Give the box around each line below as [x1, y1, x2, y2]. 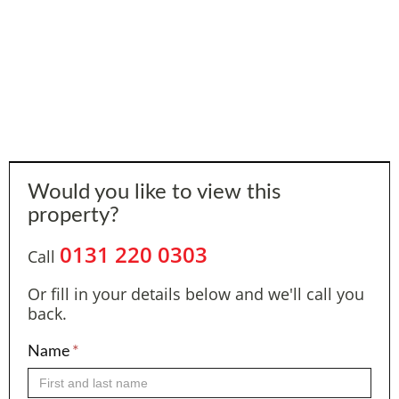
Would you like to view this [28, 182, 281, 203]
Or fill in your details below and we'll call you [28, 283, 364, 305]
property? [28, 205, 119, 226]
